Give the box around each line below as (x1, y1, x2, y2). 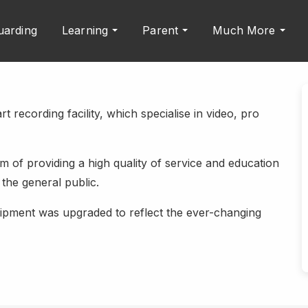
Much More (212, 23, 276, 38)
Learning (61, 23, 109, 38)
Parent (142, 23, 179, 38)
